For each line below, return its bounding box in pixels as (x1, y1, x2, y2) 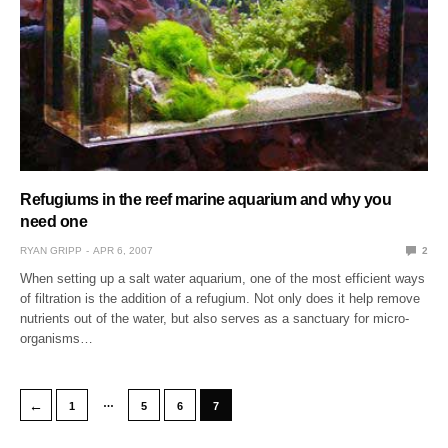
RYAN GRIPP (20, 245, 82, 257)
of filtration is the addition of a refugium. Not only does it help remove (20, 291, 421, 307)
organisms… (20, 331, 93, 347)
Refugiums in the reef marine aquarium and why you (20, 191, 392, 209)
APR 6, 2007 (93, 245, 153, 257)
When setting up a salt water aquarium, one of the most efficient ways (20, 271, 426, 287)
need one (20, 213, 88, 231)
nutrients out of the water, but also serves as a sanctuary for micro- (20, 311, 410, 327)
